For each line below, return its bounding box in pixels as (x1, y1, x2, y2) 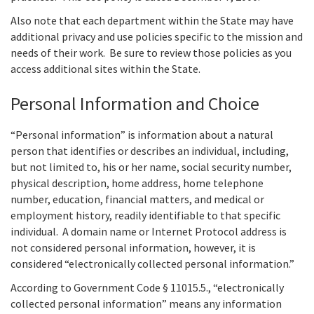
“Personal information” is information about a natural (11, 128, 273, 142)
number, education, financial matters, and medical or (11, 192, 264, 207)
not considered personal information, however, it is (11, 240, 256, 255)
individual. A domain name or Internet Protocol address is (11, 224, 287, 239)
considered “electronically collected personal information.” (11, 257, 294, 271)
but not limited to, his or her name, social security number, (11, 160, 292, 175)
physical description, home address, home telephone (11, 176, 264, 191)
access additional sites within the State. (11, 62, 200, 76)
